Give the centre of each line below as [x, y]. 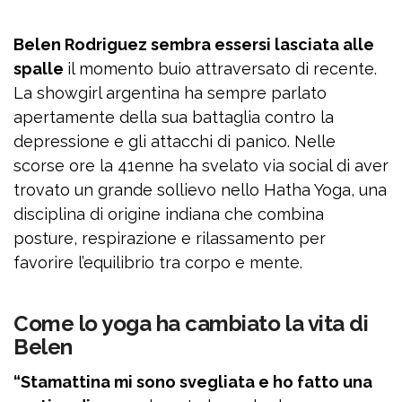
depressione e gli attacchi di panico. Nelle [175, 142]
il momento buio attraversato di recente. [222, 69]
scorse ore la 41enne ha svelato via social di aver [201, 166]
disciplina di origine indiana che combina [169, 214]
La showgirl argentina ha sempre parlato [170, 93]
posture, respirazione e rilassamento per [170, 239]
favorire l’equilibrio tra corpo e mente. [158, 263]
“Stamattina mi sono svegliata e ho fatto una [193, 382]
